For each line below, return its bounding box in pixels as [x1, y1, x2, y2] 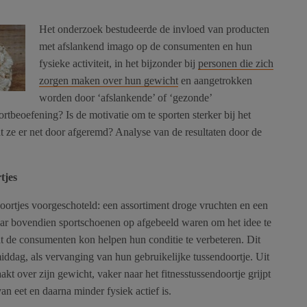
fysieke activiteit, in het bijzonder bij [39, 58, 198, 70]
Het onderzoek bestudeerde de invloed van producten [39, 23, 269, 36]
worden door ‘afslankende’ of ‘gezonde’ [39, 92, 212, 104]
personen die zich [198, 58, 273, 70]
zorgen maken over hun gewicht [39, 75, 178, 87]
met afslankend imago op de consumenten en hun [39, 40, 252, 53]
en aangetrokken [178, 75, 252, 87]
